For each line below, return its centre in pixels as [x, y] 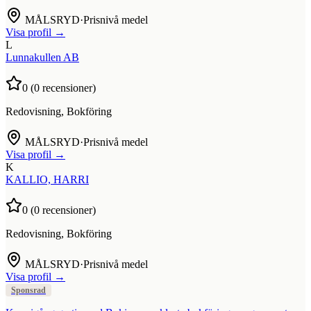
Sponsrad [28, 290]
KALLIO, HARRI [47, 179]
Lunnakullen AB [42, 57]
